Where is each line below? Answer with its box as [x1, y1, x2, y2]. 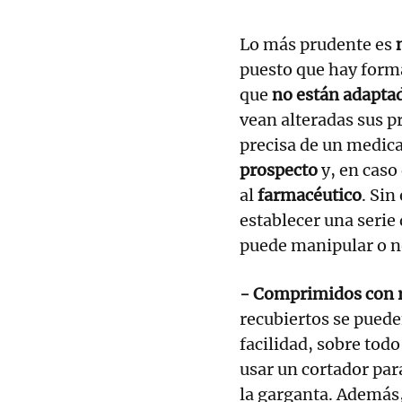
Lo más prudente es [240, 33, 392, 55]
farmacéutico [258, 184, 362, 205]
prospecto [240, 159, 321, 180]
